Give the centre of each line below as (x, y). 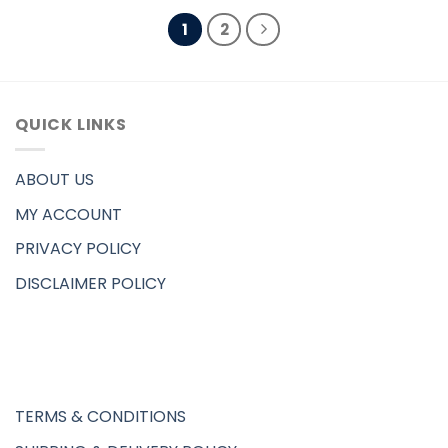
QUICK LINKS (71, 125)
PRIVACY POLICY (78, 249)
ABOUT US (54, 179)
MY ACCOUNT (68, 214)
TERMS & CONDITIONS (100, 417)
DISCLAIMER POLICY (90, 283)
